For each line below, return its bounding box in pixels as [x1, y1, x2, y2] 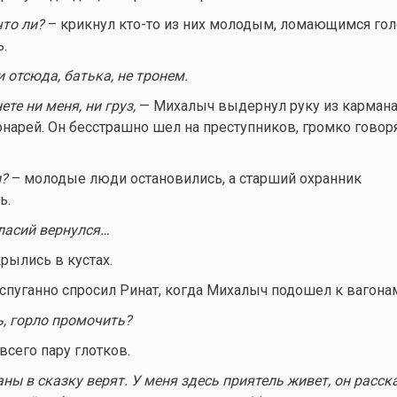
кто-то [118, 15, 160, 33]
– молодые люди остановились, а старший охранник [7, 169, 362, 187]
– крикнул [43, 15, 119, 33]
